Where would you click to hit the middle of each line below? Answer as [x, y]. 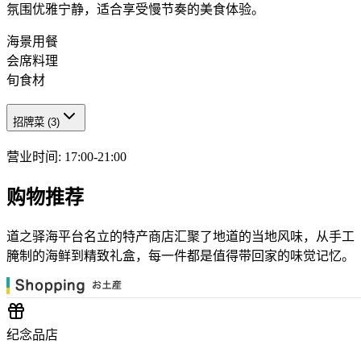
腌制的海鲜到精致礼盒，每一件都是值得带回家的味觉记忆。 [180, 256]
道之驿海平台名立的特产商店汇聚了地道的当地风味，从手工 [180, 237]
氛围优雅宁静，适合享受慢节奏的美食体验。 [135, 9]
